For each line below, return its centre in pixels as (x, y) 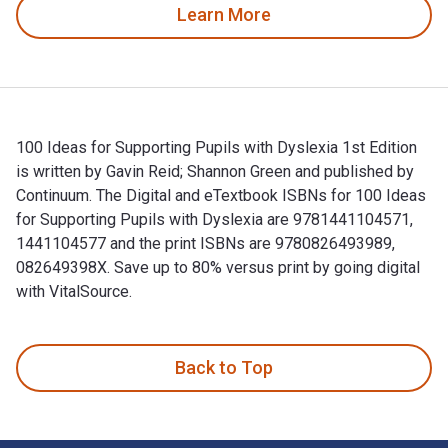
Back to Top (224, 368)
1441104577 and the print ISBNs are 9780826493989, (205, 243)
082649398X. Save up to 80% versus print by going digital (218, 267)
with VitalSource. (74, 291)
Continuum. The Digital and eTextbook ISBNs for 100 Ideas (221, 195)
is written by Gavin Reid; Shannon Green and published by (215, 171)
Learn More (224, 15)
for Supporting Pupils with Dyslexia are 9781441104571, (214, 219)
